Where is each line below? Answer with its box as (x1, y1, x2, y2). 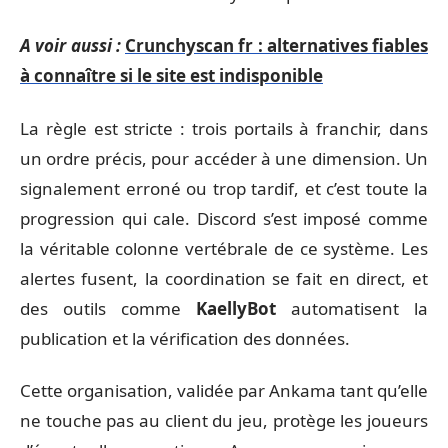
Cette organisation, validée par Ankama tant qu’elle (20, 379, 428, 402)
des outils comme (20, 296, 196, 320)
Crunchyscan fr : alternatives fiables (125, 34, 428, 57)
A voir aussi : (20, 34, 121, 57)
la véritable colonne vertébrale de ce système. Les (20, 236, 428, 260)
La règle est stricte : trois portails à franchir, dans (20, 116, 428, 140)
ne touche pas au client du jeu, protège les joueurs (20, 409, 428, 432)
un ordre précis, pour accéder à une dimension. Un (20, 146, 428, 170)
